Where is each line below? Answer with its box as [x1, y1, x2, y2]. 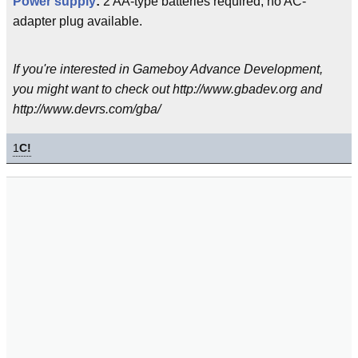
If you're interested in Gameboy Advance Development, [13, 62, 323, 76]
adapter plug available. [13, 14, 142, 28]
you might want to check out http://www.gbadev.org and [13, 82, 322, 96]
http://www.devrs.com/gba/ [13, 102, 161, 116]
